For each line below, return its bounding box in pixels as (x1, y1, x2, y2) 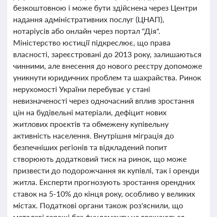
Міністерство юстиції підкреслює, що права (13, 38, 170, 47)
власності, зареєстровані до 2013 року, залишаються (13, 49, 201, 59)
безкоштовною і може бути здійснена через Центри (13, 3, 197, 12)
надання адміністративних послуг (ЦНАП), (13, 15, 164, 24)
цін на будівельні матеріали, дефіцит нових (13, 108, 167, 117)
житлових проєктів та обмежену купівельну (13, 119, 169, 128)
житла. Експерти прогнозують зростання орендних (13, 177, 195, 186)
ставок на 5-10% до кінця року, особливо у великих (13, 189, 195, 198)
